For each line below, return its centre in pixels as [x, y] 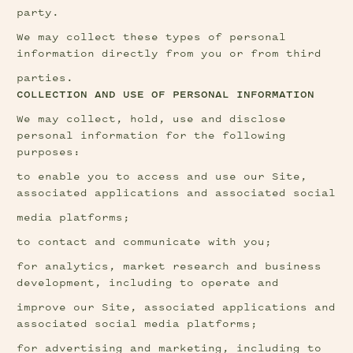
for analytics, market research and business [169, 267]
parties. [45, 78]
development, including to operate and [148, 283]
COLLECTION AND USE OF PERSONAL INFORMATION [166, 95]
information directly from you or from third [169, 54]
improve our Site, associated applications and [176, 308]
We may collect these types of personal [152, 37]
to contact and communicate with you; [145, 242]
